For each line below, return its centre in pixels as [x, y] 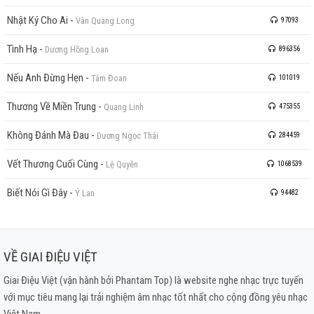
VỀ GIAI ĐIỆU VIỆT [50, 257]
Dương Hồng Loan [77, 49]
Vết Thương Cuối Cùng [53, 164]
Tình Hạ [22, 49]
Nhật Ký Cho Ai [37, 20]
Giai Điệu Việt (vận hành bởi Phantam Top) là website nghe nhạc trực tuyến [153, 280]
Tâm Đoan [109, 78]
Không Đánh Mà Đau [48, 135]
